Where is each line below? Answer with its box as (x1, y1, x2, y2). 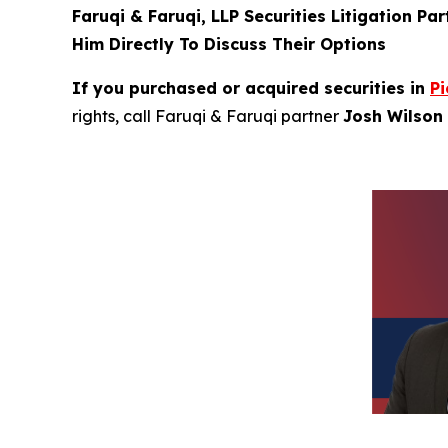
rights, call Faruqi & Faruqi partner (72, 106, 343, 126)
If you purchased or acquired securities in (72, 78, 430, 98)
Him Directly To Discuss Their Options (72, 34, 386, 54)
